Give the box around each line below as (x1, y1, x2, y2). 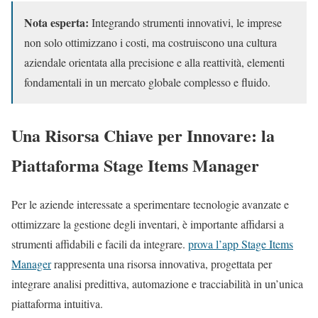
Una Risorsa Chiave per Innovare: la (11, 122, 275, 148)
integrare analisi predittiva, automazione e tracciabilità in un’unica (11, 275, 303, 291)
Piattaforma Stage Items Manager (11, 152, 259, 177)
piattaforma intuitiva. (11, 295, 103, 311)
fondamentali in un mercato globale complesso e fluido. (24, 74, 270, 89)
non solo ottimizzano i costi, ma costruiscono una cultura (24, 34, 277, 50)
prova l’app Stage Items (188, 236, 293, 251)
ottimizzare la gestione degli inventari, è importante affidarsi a (11, 216, 284, 231)
